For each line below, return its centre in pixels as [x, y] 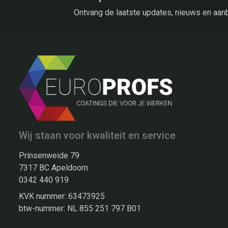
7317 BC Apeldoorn [53, 168]
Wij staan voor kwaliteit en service [97, 136]
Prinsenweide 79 [49, 156]
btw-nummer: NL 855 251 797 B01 [80, 209]
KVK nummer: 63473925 [62, 196]
